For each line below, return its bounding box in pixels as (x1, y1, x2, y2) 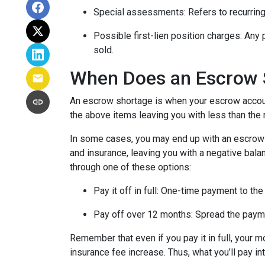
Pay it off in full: (93, 185, 161, 196)
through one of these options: (70, 161, 191, 173)
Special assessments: (93, 7, 188, 18)
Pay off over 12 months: (93, 209, 195, 220)
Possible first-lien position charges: (93, 30, 244, 41)
